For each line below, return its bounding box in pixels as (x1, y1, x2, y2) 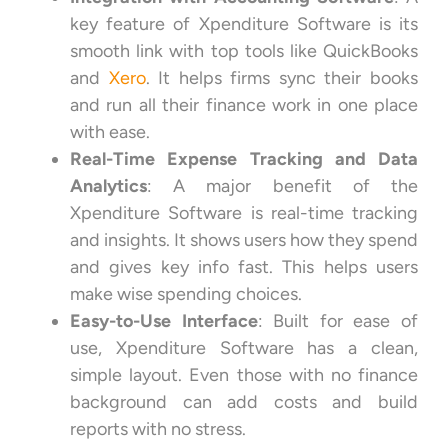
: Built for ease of (257, 309, 419, 332)
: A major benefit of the (147, 174, 418, 197)
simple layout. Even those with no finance (70, 363, 418, 386)
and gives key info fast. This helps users (70, 255, 418, 278)
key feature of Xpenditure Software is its (70, 12, 418, 35)
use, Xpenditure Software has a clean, (70, 336, 418, 359)
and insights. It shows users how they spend (70, 228, 418, 251)
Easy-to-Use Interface (70, 309, 258, 332)
